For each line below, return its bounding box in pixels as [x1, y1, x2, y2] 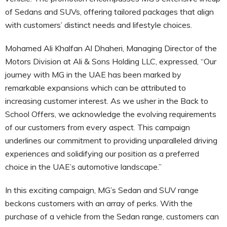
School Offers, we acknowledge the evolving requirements [5, 108, 216, 119]
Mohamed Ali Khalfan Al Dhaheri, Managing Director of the [5, 43, 217, 53]
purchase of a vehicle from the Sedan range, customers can [5, 211, 219, 221]
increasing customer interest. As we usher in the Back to [5, 95, 208, 106]
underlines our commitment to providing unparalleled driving [5, 135, 217, 145]
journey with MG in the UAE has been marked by [5, 69, 181, 80]
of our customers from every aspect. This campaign [5, 122, 190, 132]
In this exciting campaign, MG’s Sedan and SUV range [5, 184, 199, 195]
